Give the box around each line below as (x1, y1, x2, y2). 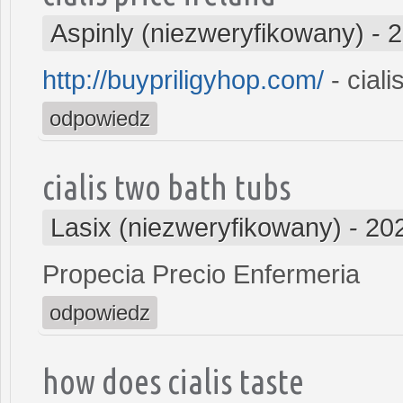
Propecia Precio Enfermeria (42, 259, 360, 289)
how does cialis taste (42, 361, 304, 400)
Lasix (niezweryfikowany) (50, 212, 342, 242)
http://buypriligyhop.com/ (42, 65, 324, 94)
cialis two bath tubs (42, 166, 291, 206)
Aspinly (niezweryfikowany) (50, 18, 364, 48)
